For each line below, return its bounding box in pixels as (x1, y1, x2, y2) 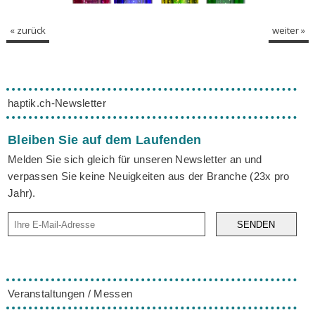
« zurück (9, 24, 46, 37)
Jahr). (7, 186, 36, 199)
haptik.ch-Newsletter (7, 97, 106, 110)
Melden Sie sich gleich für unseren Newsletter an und (7, 153, 262, 165)
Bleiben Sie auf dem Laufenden (7, 132, 202, 147)
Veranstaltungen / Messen (7, 287, 133, 300)
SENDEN (237, 219, 276, 230)
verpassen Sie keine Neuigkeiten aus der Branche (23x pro (7, 169, 290, 182)
